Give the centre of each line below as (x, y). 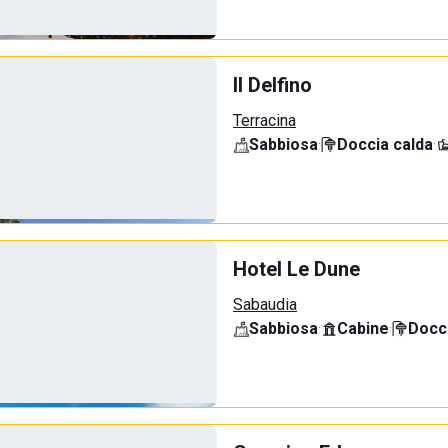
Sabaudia (265, 304)
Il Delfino (272, 85)
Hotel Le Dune (296, 269)
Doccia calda (385, 144)
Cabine (363, 328)
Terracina (264, 120)
